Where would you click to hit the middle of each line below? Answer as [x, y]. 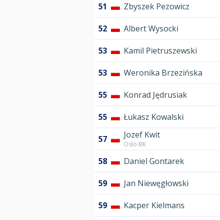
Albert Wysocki [151, 29]
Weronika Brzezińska [163, 73]
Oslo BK [135, 144]
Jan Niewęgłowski [156, 183]
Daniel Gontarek [154, 161]
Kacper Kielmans [154, 206]
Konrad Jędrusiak [155, 95]
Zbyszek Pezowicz [157, 7]
